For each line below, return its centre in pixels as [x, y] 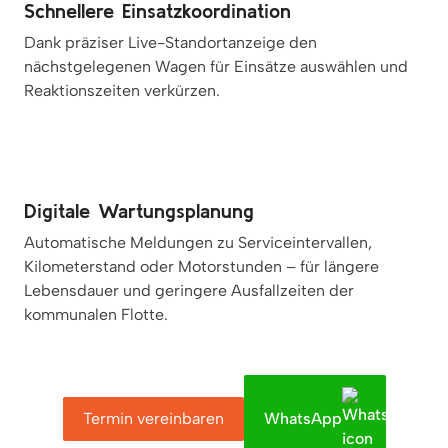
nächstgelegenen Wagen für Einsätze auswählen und [216, 66]
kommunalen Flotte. [96, 314]
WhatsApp [302, 418]
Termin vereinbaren [153, 418]
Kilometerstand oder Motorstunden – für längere [201, 266]
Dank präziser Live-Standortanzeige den [170, 42]
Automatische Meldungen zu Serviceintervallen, [198, 242]
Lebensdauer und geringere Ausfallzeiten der [189, 290]
